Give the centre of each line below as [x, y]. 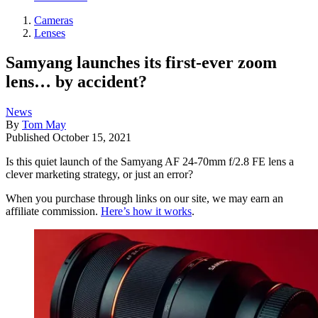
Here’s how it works [146, 212]
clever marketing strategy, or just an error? [99, 175]
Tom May [44, 125]
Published [29, 138]
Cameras [54, 20]
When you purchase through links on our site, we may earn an [144, 199]
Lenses [50, 33]
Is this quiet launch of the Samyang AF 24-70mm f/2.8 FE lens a [150, 162]
